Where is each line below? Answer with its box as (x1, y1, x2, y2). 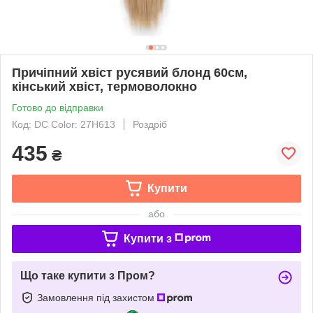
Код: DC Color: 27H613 (12, 118, 115, 130)
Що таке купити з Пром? (20, 269, 155, 282)
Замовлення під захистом (37, 291, 157, 303)
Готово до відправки (12, 101, 103, 113)
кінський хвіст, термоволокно (12, 79, 197, 94)
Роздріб (133, 118, 167, 130)
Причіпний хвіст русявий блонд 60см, (12, 65, 247, 80)
